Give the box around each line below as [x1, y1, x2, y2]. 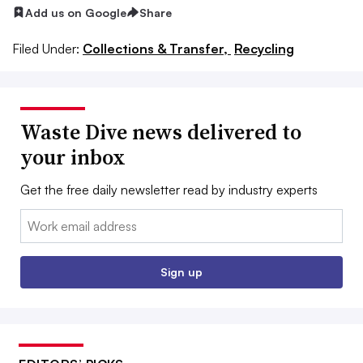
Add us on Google [25, 5, 126, 19]
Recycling [234, 41, 294, 58]
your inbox [20, 143, 126, 173]
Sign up [160, 265, 203, 280]
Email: [20, 211, 53, 228]
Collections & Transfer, [83, 41, 231, 58]
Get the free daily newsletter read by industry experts [20, 181, 318, 199]
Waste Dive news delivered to [20, 117, 301, 147]
